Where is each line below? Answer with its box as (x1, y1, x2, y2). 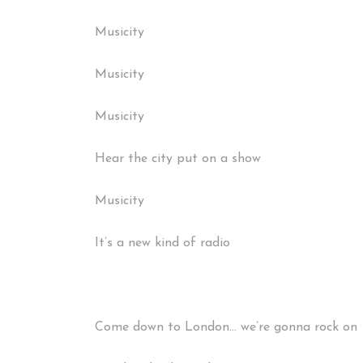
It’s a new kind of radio (95, 237, 230, 250)
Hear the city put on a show (95, 152, 261, 166)
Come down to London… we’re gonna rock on (95, 321, 357, 335)
